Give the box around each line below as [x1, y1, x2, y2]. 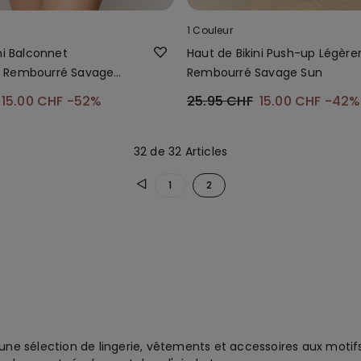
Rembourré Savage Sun [187, 64, 322, 81]
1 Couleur [187, 23, 233, 37]
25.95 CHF [187, 91, 253, 110]
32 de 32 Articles [133, 143, 228, 160]
